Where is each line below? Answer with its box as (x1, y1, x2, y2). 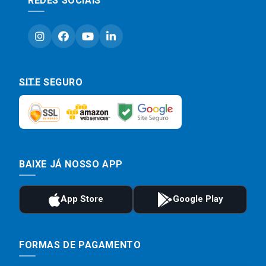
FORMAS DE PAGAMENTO (19, 239, 141, 251)
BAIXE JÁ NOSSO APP (19, 158, 123, 170)
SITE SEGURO (19, 77, 83, 88)
